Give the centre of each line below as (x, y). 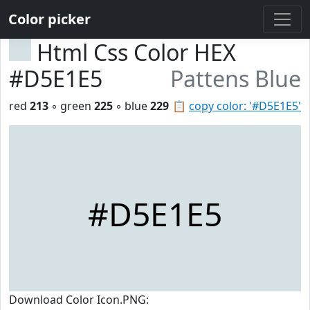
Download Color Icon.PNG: (79, 300)
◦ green (71, 106)
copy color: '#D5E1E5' (245, 106)
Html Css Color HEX (136, 52)
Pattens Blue (236, 79)
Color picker (49, 19)
